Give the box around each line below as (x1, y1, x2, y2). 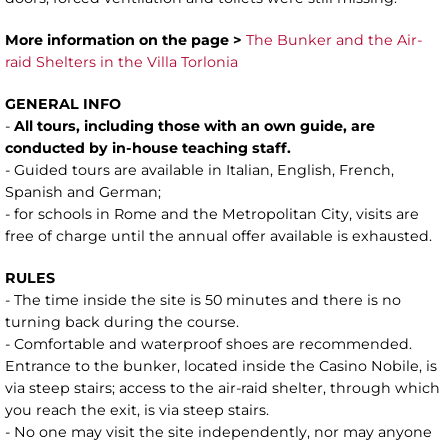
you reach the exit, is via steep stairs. (5, 400, 269, 419)
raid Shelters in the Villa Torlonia (5, 52, 238, 71)
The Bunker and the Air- (246, 30, 422, 49)
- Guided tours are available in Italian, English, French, (5, 160, 394, 179)
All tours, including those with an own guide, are (14, 116, 375, 135)
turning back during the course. (5, 312, 239, 331)
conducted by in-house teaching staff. (5, 138, 291, 157)
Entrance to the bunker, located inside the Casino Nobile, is (5, 356, 437, 375)
